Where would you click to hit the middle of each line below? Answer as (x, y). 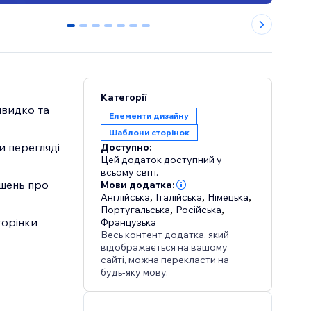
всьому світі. (130, 173)
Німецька (228, 197)
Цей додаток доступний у (162, 160)
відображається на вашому (165, 247)
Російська (199, 210)
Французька (129, 222)
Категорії (124, 98)
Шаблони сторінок (150, 133)
